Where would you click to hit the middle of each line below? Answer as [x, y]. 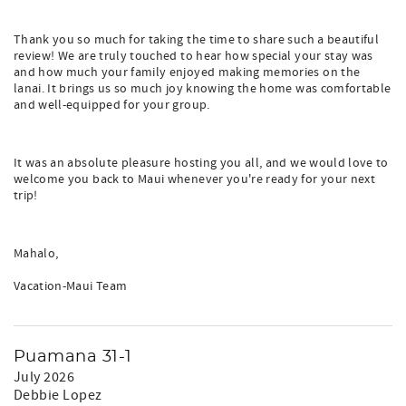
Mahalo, [36, 254]
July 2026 [44, 377]
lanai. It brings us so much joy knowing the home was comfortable [203, 89]
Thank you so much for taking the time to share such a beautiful [197, 40]
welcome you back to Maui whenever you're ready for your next [195, 179]
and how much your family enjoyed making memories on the [187, 72]
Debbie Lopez [58, 395]
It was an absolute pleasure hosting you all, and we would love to [201, 163]
